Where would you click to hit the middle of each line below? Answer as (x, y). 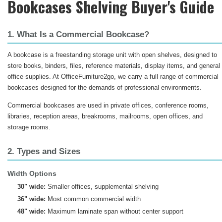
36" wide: (31, 199)
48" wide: (31, 211)
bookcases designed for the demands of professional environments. (105, 87)
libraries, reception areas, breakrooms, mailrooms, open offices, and (105, 116)
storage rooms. (29, 127)
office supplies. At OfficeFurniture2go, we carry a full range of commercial (113, 77)
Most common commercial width (93, 199)
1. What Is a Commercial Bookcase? (78, 34)
